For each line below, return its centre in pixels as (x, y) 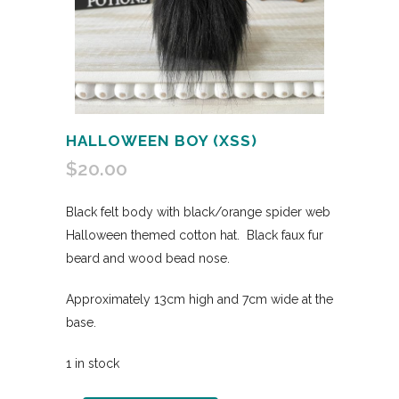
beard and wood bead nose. (148, 259)
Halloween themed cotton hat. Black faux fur (195, 236)
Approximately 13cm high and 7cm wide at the (199, 300)
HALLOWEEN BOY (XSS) (162, 141)
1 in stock (93, 364)
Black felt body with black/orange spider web (198, 212)
